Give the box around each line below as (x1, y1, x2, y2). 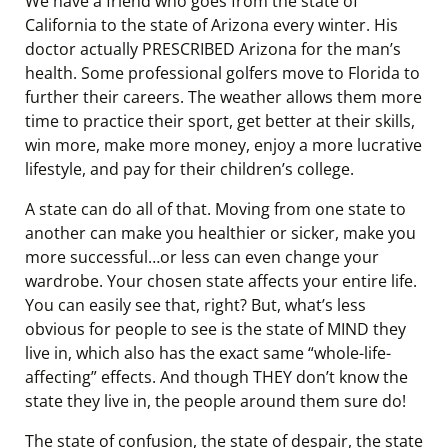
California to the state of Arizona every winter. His (25, 14, 398, 36)
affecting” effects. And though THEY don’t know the (25, 366, 408, 388)
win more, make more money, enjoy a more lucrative (25, 134, 422, 156)
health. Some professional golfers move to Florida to (25, 62, 420, 84)
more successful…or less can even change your (25, 246, 379, 268)
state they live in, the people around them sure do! (25, 390, 406, 412)
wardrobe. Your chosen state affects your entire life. (25, 270, 417, 292)
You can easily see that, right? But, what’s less (25, 294, 366, 316)
